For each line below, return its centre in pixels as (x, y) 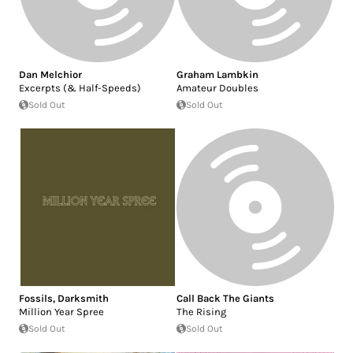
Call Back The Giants (225, 298)
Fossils (36, 298)
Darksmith (83, 298)
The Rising (201, 311)
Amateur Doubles (217, 87)
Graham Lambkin (217, 74)
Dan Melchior (50, 74)
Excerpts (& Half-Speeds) (80, 87)
